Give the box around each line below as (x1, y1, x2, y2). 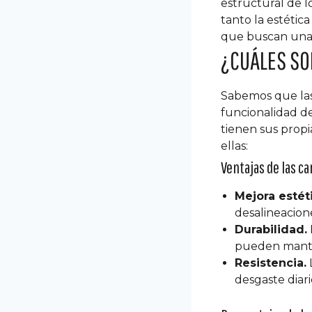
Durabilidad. (235, 223, 307, 237)
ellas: (221, 139, 248, 153)
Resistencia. (235, 256, 306, 270)
